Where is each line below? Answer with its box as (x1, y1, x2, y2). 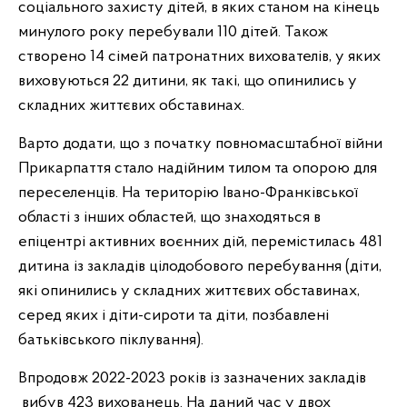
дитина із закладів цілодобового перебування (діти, (18, 257, 382, 275)
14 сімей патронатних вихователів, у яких (86, 47, 381, 65)
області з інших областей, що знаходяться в (18, 208, 321, 226)
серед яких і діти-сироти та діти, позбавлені (18, 306, 329, 324)
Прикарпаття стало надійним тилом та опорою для (18, 159, 377, 177)
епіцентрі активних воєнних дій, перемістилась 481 (18, 233, 382, 251)
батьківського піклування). (18, 331, 203, 349)
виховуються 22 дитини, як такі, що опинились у (18, 72, 357, 90)
